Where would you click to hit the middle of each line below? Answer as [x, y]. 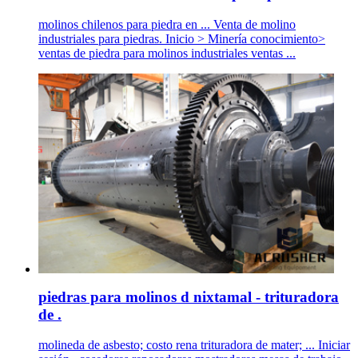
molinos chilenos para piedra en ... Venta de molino [167, 24]
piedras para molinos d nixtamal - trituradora [189, 296]
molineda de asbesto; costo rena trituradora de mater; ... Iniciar [194, 345]
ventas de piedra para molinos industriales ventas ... [167, 53]
